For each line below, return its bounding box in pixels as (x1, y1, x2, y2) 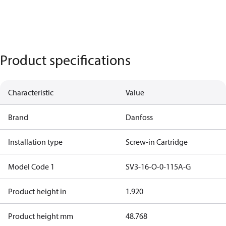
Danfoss (125, 112, 153, 122)
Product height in (8, 186, 67, 196)
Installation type (8, 137, 63, 147)
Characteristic (8, 87, 53, 97)
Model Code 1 (8, 161, 54, 172)
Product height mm (8, 211, 73, 221)
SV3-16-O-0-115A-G (125, 161, 191, 172)
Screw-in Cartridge (125, 137, 188, 147)
